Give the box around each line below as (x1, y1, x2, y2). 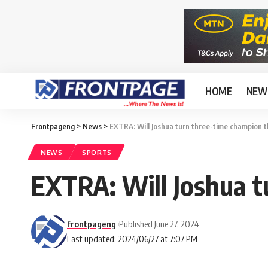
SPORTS (81, 148, 112, 157)
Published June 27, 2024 (118, 218, 199, 229)
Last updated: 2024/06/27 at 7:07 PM (67, 233, 197, 244)
